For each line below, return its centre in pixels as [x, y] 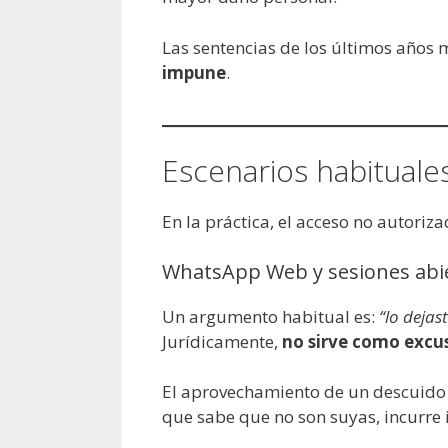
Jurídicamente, [222, 341]
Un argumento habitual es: [270, 316]
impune [194, 72]
